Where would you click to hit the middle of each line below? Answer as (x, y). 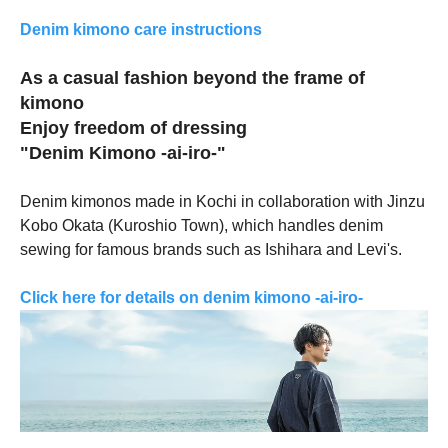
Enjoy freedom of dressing (133, 128)
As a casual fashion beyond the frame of (192, 78)
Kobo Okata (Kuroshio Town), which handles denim (201, 226)
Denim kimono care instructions (149, 30)
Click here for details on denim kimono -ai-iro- (191, 298)
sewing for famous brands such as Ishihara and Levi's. (211, 250)
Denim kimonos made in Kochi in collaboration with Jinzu (222, 202)
